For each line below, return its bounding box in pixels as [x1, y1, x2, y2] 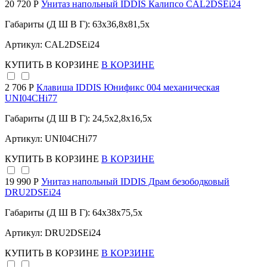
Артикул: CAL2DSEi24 [5, 39, 100, 50]
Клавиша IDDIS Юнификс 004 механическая [36, 82, 219, 93]
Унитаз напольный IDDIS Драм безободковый [41, 176, 229, 187]
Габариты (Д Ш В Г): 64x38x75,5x [5, 207, 142, 218]
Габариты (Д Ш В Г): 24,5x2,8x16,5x [5, 113, 152, 124]
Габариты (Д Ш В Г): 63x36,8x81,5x [5, 19, 150, 30]
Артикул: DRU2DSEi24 [5, 228, 101, 238]
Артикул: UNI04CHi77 [5, 133, 97, 144]
